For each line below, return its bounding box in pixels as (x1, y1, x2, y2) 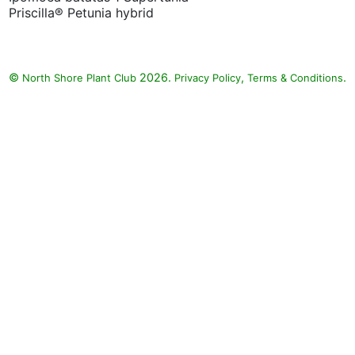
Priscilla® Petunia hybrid (9, 5, 154, 21)
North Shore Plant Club (22, 71, 136, 84)
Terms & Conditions (247, 71, 343, 84)
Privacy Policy (174, 71, 241, 84)
